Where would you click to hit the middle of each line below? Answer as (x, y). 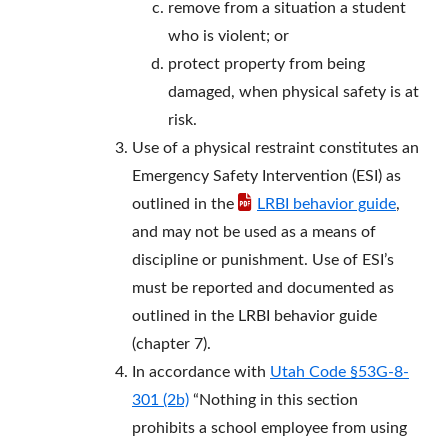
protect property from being (266, 64)
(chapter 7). (171, 344)
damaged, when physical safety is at (293, 92)
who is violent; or (228, 36)
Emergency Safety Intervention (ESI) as (266, 176)
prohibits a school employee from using (269, 428)
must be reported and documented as (263, 288)
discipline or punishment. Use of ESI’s (263, 260)
